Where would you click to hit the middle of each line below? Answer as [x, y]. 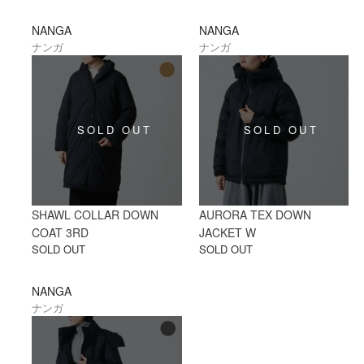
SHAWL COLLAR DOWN [95, 214]
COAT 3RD [61, 232]
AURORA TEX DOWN [255, 214]
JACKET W [227, 232]
